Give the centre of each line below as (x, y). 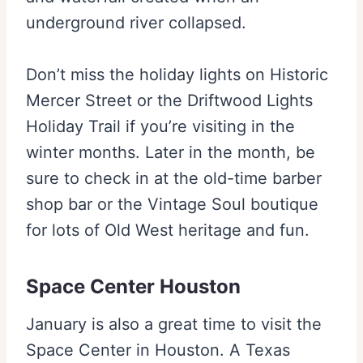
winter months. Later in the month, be (171, 153)
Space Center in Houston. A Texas (158, 350)
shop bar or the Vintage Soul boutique (172, 205)
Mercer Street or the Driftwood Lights (169, 101)
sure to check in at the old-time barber (174, 179)
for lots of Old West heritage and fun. (168, 231)
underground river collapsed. (136, 23)
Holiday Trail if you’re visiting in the (160, 127)
